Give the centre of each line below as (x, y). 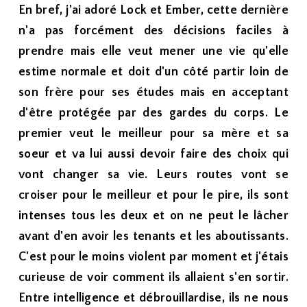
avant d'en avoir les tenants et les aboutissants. (153, 236)
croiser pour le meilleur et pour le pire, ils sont (153, 195)
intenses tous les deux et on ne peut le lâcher (153, 216)
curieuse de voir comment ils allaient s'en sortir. (153, 278)
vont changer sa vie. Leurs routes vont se (153, 175)
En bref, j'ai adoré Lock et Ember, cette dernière (153, 10)
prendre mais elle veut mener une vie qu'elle (153, 51)
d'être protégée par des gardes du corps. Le (153, 113)
